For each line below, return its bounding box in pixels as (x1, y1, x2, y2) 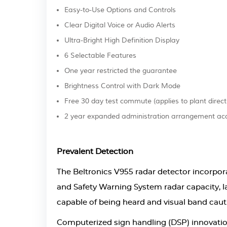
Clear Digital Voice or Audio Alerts (64, 21, 175, 30)
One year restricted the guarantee (64, 66, 177, 75)
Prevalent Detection (57, 148, 133, 156)
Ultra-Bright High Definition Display (64, 36, 179, 45)
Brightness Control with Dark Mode (64, 82, 180, 91)
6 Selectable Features (64, 51, 136, 60)
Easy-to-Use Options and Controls (64, 6, 176, 15)
